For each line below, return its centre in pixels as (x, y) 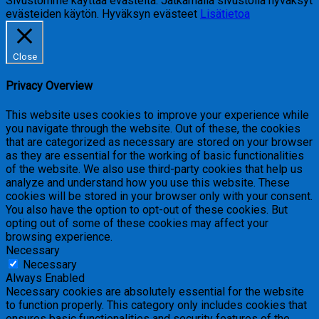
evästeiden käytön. (54, 14)
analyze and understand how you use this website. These (148, 182)
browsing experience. (59, 236)
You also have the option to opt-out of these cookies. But (147, 209)
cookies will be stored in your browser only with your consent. (159, 196)
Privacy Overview (49, 86)
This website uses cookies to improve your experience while (157, 115)
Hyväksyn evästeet (150, 14)
